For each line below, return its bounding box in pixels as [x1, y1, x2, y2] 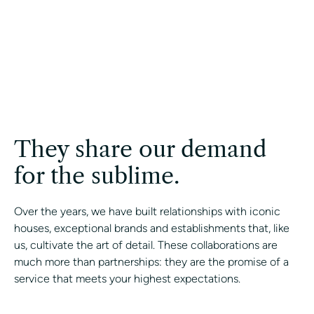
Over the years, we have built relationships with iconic [14, 204, 280, 218]
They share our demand [14, 135, 266, 163]
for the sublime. [14, 161, 179, 189]
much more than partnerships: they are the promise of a [14, 254, 289, 268]
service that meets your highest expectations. [14, 271, 240, 285]
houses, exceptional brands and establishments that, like [14, 221, 289, 235]
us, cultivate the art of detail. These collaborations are [14, 238, 278, 252]
